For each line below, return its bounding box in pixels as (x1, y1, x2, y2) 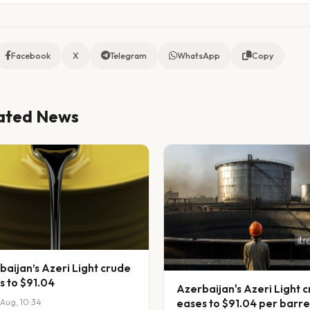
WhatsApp (177, 51, 220, 62)
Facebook (11, 51, 51, 62)
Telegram (110, 51, 147, 62)
